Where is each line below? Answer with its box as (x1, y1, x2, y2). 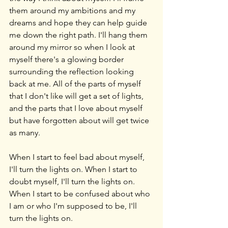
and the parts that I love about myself (9, 103, 145, 113)
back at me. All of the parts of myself (9, 78, 143, 89)
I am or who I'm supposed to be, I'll (9, 201, 139, 211)
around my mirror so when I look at (9, 42, 137, 52)
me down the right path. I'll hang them (9, 30, 150, 40)
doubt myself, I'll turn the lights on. (9, 176, 137, 186)
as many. (9, 127, 40, 137)
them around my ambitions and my (9, 5, 137, 15)
